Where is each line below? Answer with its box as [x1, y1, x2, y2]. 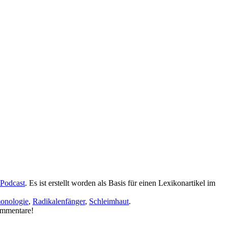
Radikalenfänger [33, 196, 85, 206]
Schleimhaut [89, 196, 129, 206]
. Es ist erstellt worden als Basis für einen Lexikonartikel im [25, 178, 215, 187]
